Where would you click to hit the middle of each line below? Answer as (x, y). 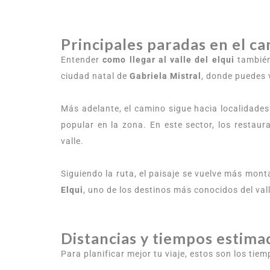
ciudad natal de (95, 76)
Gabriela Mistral (165, 76)
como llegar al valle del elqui (168, 60)
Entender (82, 60)
